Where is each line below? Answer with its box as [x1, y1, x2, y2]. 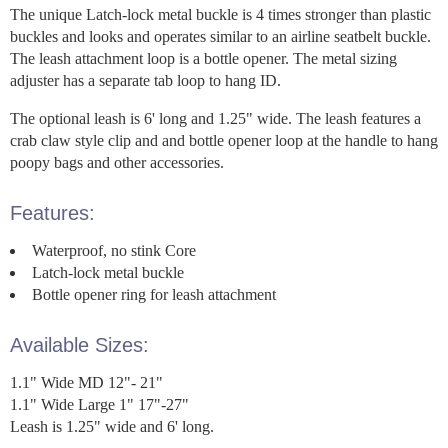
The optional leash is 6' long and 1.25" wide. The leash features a [10, 109, 421, 127]
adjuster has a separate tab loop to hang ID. [10, 71, 281, 89]
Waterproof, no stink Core [32, 241, 196, 259]
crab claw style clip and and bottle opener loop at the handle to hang [10, 131, 438, 149]
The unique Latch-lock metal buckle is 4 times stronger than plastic [10, 5, 431, 23]
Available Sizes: [10, 333, 149, 356]
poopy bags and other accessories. [10, 153, 224, 171]
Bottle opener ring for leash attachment [32, 285, 276, 303]
